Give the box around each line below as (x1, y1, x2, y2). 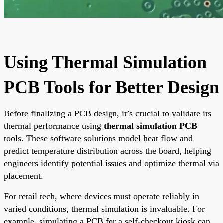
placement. (4, 170, 43, 181)
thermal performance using (4, 120, 104, 131)
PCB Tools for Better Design (4, 77, 219, 97)
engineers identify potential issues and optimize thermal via (4, 158, 219, 168)
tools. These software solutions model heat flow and (4, 133, 193, 143)
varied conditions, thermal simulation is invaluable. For (4, 203, 205, 214)
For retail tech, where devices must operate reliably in (4, 191, 199, 201)
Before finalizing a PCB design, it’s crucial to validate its (4, 108, 211, 118)
